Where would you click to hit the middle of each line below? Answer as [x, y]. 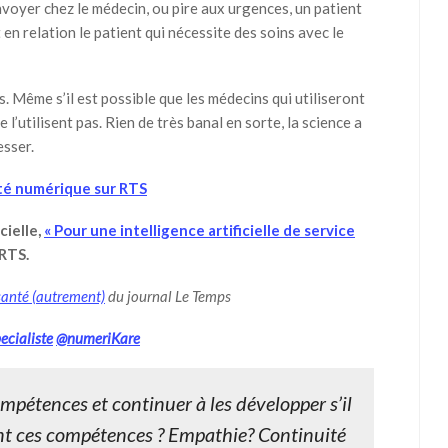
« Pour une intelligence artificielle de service [199, 230]
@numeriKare [98, 338]
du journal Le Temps [168, 296]
